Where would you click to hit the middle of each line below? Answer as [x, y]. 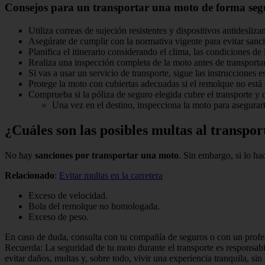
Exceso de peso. [59, 216]
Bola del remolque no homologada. [94, 206]
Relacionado [30, 175]
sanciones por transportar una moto [106, 155]
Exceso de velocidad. [68, 195]
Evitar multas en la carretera [111, 175]
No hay [19, 155]
